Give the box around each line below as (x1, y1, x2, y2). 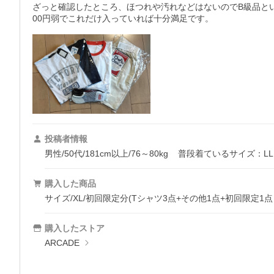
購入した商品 (45, 179, 96, 189)
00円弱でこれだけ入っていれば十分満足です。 (32, 13, 213, 24)
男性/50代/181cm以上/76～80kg (45, 149, 168, 159)
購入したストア (45, 223, 105, 234)
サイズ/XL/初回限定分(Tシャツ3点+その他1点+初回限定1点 (45, 193, 273, 204)
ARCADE (45, 238, 80, 248)
